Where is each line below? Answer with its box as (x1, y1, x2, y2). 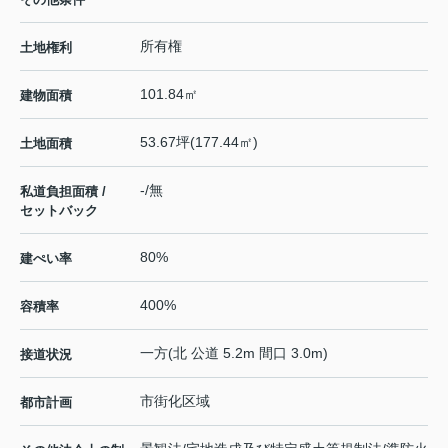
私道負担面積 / (20, 184, 106, 200)
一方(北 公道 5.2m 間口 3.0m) (140, 345, 328, 362)
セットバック (20, 203, 98, 219)
